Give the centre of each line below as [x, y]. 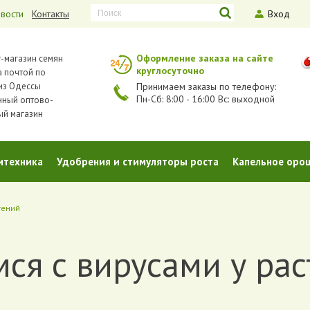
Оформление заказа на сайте [204, 58]
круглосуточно [170, 71]
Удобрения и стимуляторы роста [137, 161]
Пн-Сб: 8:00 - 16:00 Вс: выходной [205, 99]
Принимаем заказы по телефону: [206, 86]
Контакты [51, 14]
